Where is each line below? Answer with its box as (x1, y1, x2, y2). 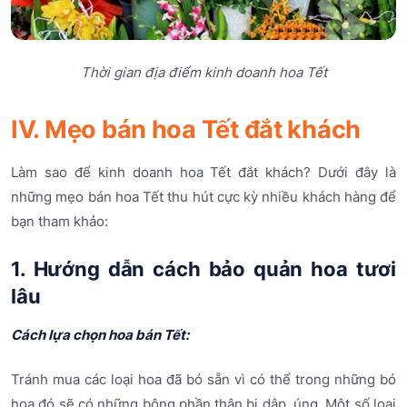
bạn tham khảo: (11, 213, 108, 231)
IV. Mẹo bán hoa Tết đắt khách (11, 114, 362, 145)
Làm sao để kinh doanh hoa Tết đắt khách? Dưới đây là (11, 164, 396, 182)
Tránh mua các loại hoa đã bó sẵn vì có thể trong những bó (11, 371, 396, 389)
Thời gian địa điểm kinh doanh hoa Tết (80, 64, 327, 82)
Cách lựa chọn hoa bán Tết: (11, 326, 189, 344)
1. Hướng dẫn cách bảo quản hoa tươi (11, 257, 396, 282)
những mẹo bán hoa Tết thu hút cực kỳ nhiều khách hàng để (11, 188, 396, 206)
